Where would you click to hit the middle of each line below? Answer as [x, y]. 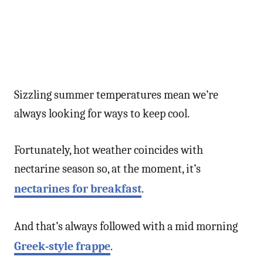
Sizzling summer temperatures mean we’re [116, 95]
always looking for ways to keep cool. [102, 113]
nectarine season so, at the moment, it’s [107, 168]
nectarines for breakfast [78, 188]
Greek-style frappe [62, 246]
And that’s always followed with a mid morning [126, 226]
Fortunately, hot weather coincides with [109, 150]
